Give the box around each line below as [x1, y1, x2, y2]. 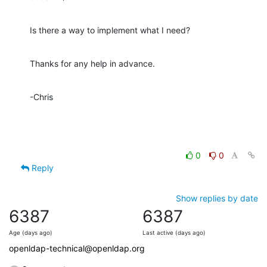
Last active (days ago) [142, 229, 206, 236]
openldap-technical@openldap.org [9, 243, 145, 253]
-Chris [30, 91, 53, 102]
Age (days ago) [9, 229, 52, 236]
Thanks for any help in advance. [30, 58, 155, 69]
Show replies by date [176, 193, 258, 203]
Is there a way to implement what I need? [30, 24, 190, 35]
